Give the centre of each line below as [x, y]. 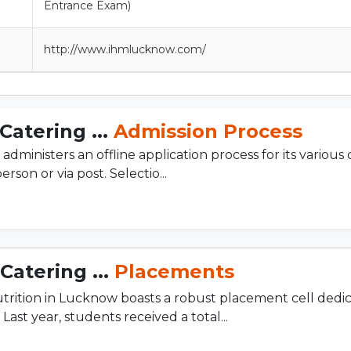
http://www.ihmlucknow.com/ [125, 49]
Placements [174, 271]
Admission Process [208, 131]
